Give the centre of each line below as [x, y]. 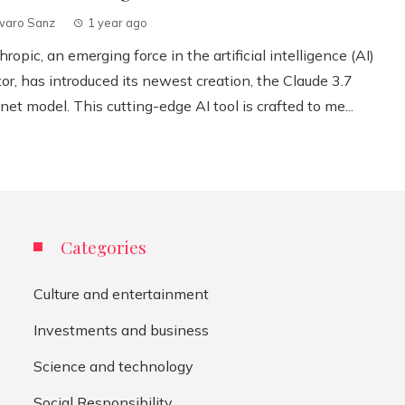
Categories [104, 247]
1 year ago [117, 23]
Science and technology [114, 366]
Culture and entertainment [122, 294]
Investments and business [122, 330]
